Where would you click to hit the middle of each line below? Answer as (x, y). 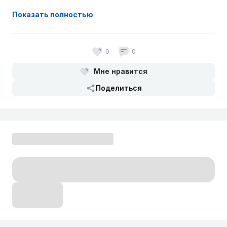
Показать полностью (53, 15)
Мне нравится (121, 71)
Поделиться (119, 88)
